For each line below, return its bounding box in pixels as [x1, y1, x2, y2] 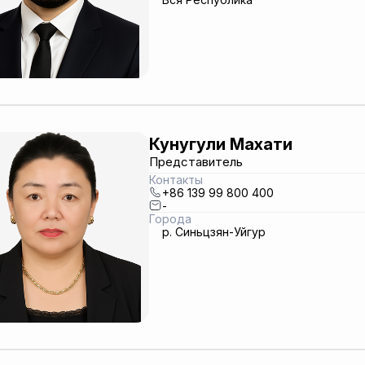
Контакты [148, 173, 203, 187]
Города [148, 212, 191, 226]
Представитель [148, 153, 243, 169]
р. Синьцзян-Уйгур [161, 224, 266, 239]
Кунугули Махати [148, 134, 292, 154]
